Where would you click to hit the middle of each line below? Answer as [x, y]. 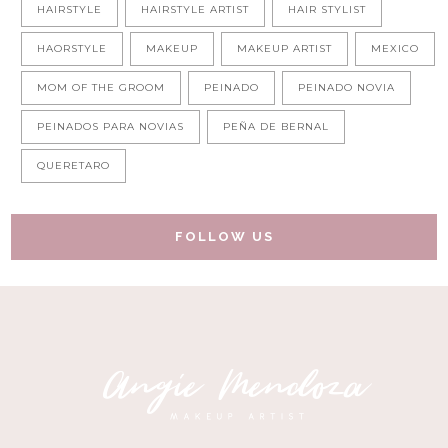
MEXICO [395, 49]
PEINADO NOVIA [347, 88]
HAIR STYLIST [327, 10]
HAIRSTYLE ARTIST [195, 10]
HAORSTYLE [72, 49]
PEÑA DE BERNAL [276, 127]
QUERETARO [74, 166]
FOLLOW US [224, 237]
